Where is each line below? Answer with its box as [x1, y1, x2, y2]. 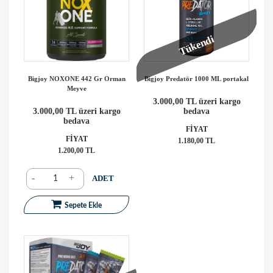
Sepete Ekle [65, 201, 102, 209]
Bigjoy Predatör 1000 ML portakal [144, 74, 249, 82]
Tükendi [177, 33, 216, 58]
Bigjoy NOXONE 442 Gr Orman [27, 74, 126, 82]
